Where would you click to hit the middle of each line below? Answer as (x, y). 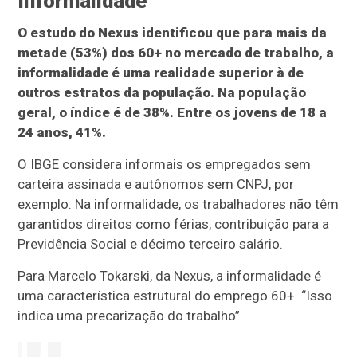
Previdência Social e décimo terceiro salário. (151, 244)
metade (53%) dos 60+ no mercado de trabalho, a (176, 53)
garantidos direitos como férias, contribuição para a (174, 224)
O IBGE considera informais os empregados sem (165, 165)
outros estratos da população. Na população (162, 93)
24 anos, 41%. (62, 133)
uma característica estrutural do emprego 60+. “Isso (175, 296)
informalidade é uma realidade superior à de (161, 73)
